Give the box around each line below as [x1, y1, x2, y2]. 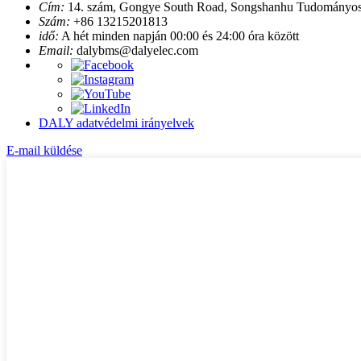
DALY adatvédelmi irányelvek [39, 115, 194, 130]
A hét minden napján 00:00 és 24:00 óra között [61, 28, 299, 43]
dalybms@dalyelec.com [77, 43, 198, 57]
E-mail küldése [6, 143, 82, 157]
